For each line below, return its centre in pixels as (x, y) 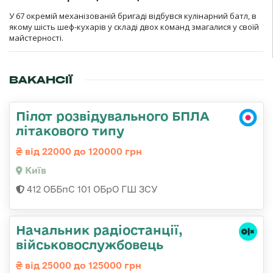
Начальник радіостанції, (99, 230)
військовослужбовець (90, 245)
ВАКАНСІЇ (41, 80)
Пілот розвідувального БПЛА (113, 116)
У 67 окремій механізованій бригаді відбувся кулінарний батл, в (133, 16)
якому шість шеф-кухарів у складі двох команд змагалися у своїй (134, 27)
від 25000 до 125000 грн (82, 266)
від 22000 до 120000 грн (82, 152)
